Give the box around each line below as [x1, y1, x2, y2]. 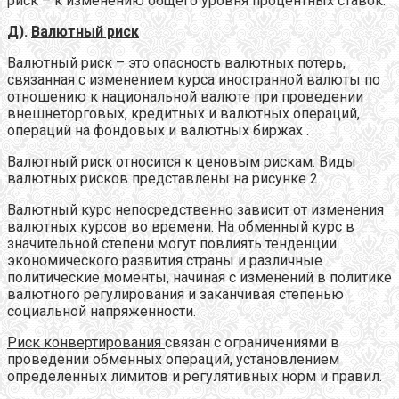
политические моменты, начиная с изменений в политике [7, 268, 392, 286]
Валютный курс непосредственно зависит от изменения [7, 200, 384, 218]
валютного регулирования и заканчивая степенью [7, 285, 344, 303]
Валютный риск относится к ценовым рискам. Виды [7, 152, 356, 170]
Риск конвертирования [7, 333, 165, 351]
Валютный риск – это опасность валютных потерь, [7, 53, 346, 71]
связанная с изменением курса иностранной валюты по [7, 70, 380, 88]
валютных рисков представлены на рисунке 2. [7, 169, 321, 187]
